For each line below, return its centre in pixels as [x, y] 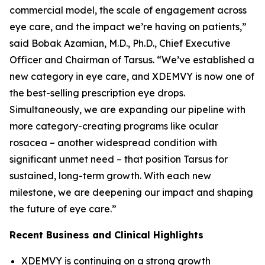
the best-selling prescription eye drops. [97, 93]
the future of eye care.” [63, 209]
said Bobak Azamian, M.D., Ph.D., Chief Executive [120, 43]
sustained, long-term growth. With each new [110, 176]
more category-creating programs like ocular [114, 126]
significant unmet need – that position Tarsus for [119, 159]
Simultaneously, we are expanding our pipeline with [127, 109]
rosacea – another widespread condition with [113, 143]
